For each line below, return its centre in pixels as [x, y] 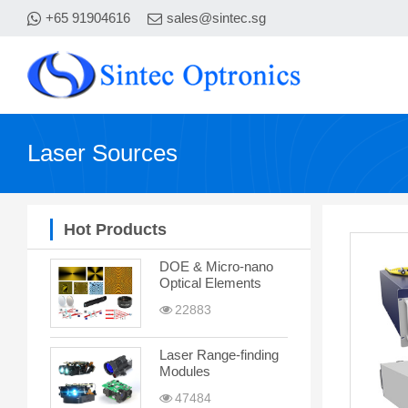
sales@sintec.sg [216, 18]
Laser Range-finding [219, 354]
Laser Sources [102, 153]
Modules [185, 371]
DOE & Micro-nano [216, 267]
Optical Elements [210, 283]
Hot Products [115, 230]
